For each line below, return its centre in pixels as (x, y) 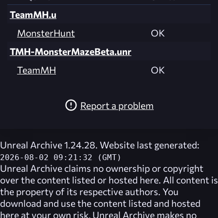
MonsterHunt (46, 33)
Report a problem (117, 105)
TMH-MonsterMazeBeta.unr (71, 51)
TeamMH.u (33, 14)
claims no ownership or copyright (133, 168)
